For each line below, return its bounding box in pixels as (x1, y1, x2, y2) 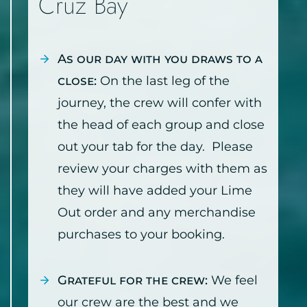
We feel (211, 273, 258, 288)
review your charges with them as (58, 161, 267, 177)
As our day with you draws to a (58, 51, 262, 67)
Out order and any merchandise (58, 205, 256, 221)
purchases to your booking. (58, 227, 225, 243)
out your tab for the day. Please (58, 139, 253, 155)
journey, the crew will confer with (58, 95, 262, 111)
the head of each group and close (58, 117, 265, 133)
